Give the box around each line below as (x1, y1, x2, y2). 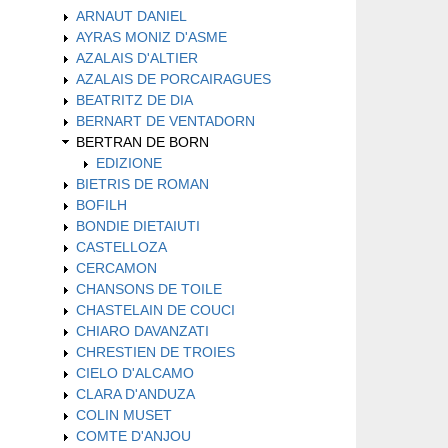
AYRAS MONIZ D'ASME (76, 28, 227, 45)
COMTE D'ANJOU (76, 427, 191, 444)
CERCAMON (76, 259, 157, 276)
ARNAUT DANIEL (76, 7, 187, 24)
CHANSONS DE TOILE (76, 280, 222, 297)
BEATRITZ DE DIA (76, 91, 193, 108)
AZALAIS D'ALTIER (76, 49, 198, 66)
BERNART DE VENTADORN (76, 112, 255, 129)
